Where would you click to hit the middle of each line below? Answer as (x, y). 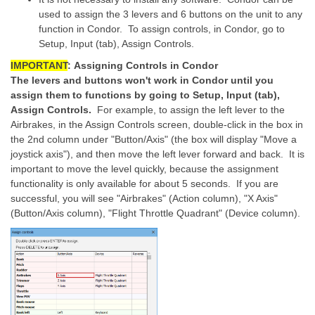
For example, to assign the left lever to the (191, 110)
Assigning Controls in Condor (146, 65)
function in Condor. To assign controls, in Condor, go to (162, 29)
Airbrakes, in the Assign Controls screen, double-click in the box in (157, 124)
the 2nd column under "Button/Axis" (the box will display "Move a (154, 139)
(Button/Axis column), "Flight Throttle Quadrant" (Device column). (155, 213)
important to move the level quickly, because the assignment (144, 169)
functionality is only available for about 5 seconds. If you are (144, 184)
